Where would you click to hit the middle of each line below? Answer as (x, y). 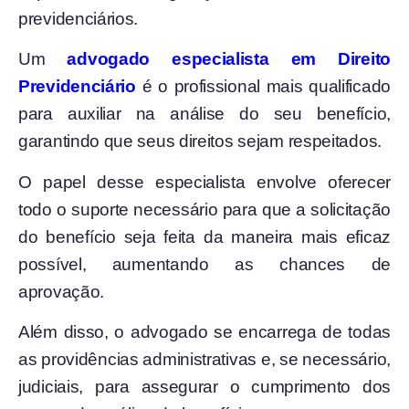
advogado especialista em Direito (229, 59)
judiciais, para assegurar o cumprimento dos (204, 387)
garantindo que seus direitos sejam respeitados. (200, 142)
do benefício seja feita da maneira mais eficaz (204, 236)
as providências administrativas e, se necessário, (204, 360)
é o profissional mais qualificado (263, 87)
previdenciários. (79, 19)
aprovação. (61, 291)
